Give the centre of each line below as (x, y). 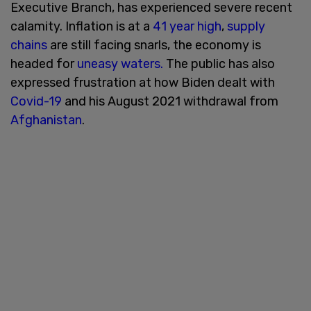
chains (29, 45)
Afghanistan (46, 120)
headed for (44, 64)
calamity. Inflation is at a (82, 26)
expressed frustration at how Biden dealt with (143, 82)
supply (246, 26)
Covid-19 (36, 101)
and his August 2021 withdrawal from (170, 101)
